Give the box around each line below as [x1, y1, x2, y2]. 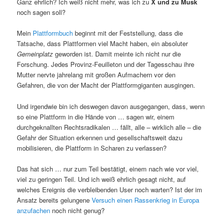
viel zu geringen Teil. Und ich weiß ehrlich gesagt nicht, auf [17, 174, 186, 184]
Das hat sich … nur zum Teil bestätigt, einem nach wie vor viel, [17, 164, 199, 173]
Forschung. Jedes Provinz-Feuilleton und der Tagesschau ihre [17, 59, 195, 69]
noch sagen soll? [17, 7, 66, 17]
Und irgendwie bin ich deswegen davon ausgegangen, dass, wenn [17, 101, 205, 111]
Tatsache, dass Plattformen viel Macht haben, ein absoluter [17, 39, 188, 49]
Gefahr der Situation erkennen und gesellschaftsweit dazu [17, 132, 183, 142]
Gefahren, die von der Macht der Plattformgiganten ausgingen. [17, 80, 196, 90]
